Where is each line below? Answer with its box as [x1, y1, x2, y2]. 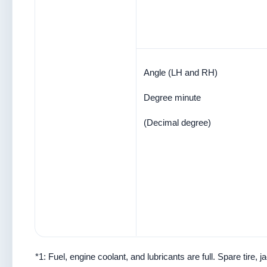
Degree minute [144, 92, 201, 103]
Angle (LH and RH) [144, 67, 218, 77]
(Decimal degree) [144, 117, 211, 128]
